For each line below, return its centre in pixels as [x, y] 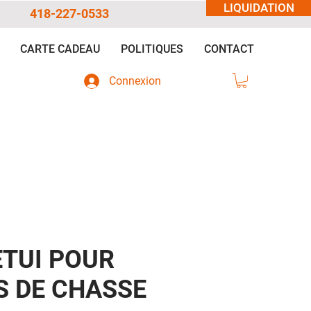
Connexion [135, 81]
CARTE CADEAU [60, 49]
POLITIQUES [152, 49]
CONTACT [229, 49]
